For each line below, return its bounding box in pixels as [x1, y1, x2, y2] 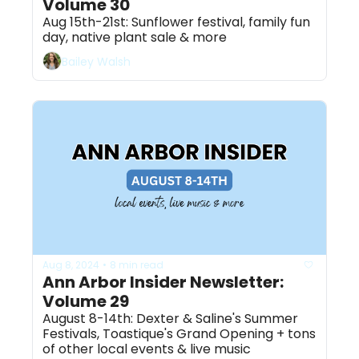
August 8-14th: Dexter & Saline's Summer [42, 309, 298, 329]
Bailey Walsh [62, 53, 131, 70]
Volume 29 [42, 290, 129, 313]
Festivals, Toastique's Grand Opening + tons [42, 325, 316, 344]
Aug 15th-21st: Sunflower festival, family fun [42, 13, 310, 32]
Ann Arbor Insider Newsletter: [42, 271, 284, 294]
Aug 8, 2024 [42, 257, 99, 272]
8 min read [110, 257, 163, 272]
